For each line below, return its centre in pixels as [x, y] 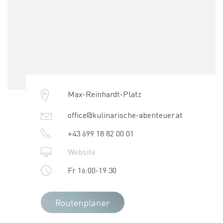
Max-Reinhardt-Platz [104, 94]
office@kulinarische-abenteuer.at [125, 114]
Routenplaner [83, 202]
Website [81, 151]
